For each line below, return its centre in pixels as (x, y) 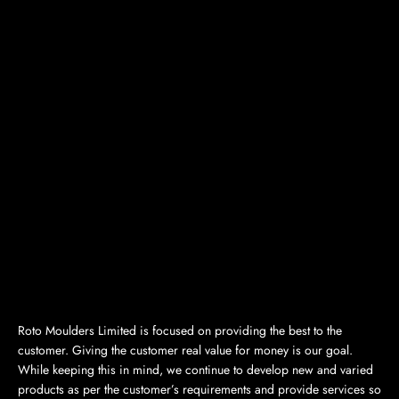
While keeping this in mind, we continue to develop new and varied (195, 369)
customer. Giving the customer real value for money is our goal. (185, 350)
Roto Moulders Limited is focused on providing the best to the (180, 330)
